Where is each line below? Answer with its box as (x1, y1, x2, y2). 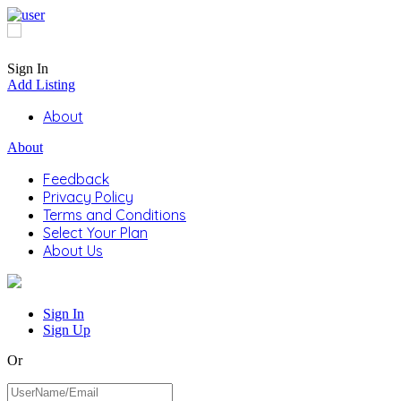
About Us (43, 242, 103, 260)
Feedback (43, 170, 109, 189)
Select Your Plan (43, 224, 148, 243)
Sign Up (43, 322, 90, 338)
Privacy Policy (43, 188, 133, 207)
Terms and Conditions (43, 206, 186, 225)
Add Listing (7, 77, 75, 93)
